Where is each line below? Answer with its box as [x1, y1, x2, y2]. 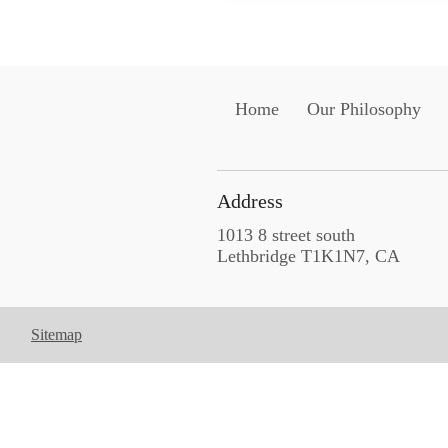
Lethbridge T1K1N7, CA [216, 246, 400, 267]
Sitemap [31, 326, 82, 344]
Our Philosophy [307, 99, 422, 120]
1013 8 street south [216, 225, 355, 246]
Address [216, 190, 283, 213]
